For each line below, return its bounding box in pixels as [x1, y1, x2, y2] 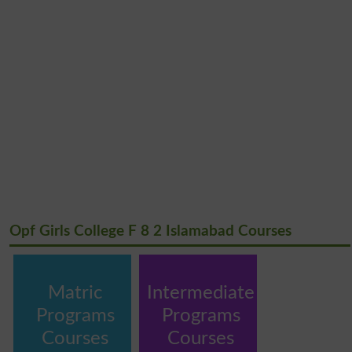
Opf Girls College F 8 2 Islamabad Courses [9, 224, 291, 240]
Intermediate [147, 284, 255, 303]
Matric [48, 284, 103, 303]
